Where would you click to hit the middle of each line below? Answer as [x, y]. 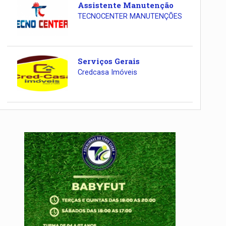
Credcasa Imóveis [107, 72]
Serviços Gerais [108, 61]
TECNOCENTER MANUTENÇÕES [130, 17]
